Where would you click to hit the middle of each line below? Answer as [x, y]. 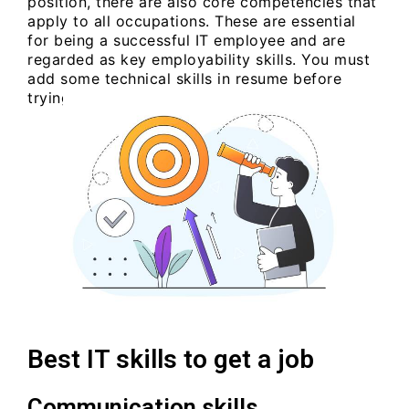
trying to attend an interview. [134, 97]
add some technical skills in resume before [184, 78]
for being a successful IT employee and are [186, 40]
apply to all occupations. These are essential [192, 21]
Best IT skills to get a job [171, 359]
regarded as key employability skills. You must [199, 59]
